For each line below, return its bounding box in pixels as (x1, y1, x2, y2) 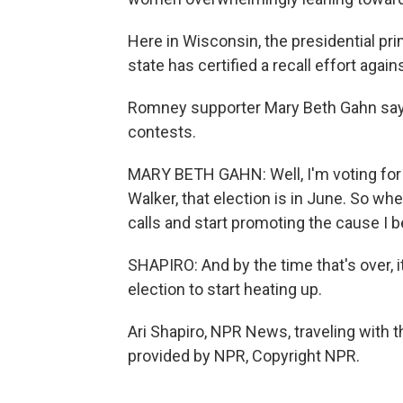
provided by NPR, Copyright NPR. (128, 346, 360, 366)
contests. (128, 122, 196, 142)
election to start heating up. (128, 280, 322, 300)
